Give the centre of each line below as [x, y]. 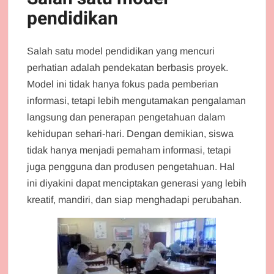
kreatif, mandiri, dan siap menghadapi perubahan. [135, 200]
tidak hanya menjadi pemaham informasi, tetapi [129, 150]
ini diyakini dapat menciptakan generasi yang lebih [137, 183]
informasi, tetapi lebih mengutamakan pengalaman [137, 101]
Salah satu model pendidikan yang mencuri [121, 51]
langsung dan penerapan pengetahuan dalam [126, 117]
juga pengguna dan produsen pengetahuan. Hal [131, 167]
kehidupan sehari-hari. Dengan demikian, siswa [131, 134]
